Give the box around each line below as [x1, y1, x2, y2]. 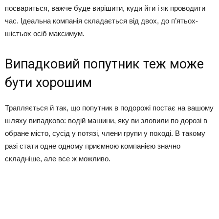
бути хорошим [5, 75, 92, 91]
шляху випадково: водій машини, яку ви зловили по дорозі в [5, 116, 207, 125]
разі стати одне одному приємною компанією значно [5, 142, 180, 151]
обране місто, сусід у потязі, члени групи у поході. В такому [5, 129, 205, 138]
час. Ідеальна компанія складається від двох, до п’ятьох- [5, 17, 198, 25]
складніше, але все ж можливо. [5, 154, 110, 163]
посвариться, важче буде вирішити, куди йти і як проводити [5, 4, 205, 13]
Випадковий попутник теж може [5, 56, 204, 72]
